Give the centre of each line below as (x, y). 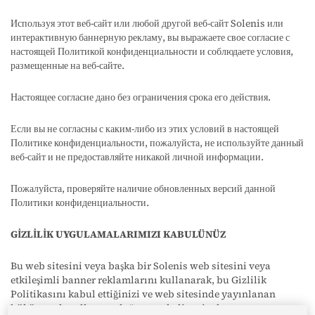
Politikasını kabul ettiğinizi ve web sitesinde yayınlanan (143, 294)
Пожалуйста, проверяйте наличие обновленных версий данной (143, 188)
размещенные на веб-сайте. (67, 65)
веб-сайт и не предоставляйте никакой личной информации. (137, 157)
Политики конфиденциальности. (80, 202)
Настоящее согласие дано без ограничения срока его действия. (141, 97)
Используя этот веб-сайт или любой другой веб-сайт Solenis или (147, 23)
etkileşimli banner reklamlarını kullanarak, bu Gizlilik (139, 280)
